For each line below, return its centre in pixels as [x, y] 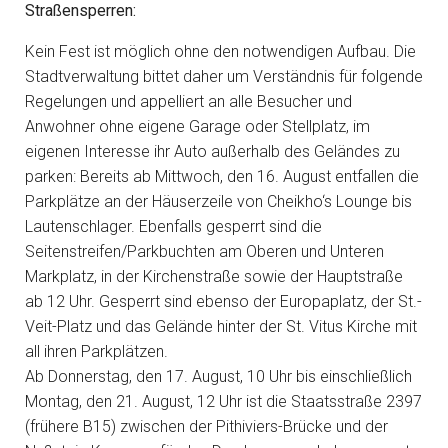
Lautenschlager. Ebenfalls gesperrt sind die [173, 226]
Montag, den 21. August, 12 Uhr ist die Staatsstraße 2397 [223, 401]
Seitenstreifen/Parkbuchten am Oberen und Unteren [204, 251]
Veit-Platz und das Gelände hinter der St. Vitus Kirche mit [221, 326]
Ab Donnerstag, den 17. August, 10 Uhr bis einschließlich [218, 376]
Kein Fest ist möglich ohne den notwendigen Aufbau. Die [220, 51]
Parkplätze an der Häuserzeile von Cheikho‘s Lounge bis [218, 201]
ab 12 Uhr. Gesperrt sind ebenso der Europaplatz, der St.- [223, 301]
